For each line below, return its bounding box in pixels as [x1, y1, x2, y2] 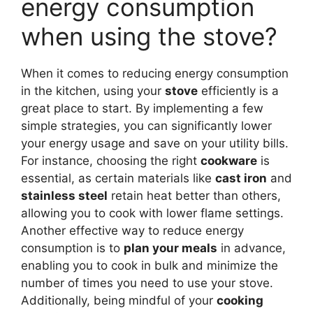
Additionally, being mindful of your [21, 293, 217, 307]
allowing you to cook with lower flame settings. [21, 205, 284, 220]
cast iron [215, 170, 267, 185]
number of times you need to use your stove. [21, 275, 273, 290]
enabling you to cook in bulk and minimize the [21, 258, 278, 272]
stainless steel [21, 188, 108, 203]
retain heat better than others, [108, 188, 281, 203]
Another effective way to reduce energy [21, 223, 244, 238]
